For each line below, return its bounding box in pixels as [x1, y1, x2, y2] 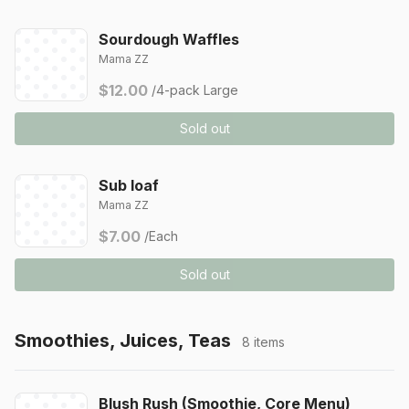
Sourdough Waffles [99, 30, 239, 48]
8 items [242, 334, 285, 350]
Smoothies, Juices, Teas [15, 330, 231, 351]
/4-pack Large [152, 82, 238, 98]
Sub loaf [99, 176, 159, 194]
